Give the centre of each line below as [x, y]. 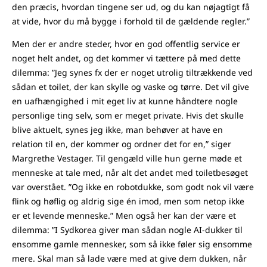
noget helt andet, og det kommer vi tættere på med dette [126, 58]
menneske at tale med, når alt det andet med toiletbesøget [130, 173]
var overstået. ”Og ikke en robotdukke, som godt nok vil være [133, 187]
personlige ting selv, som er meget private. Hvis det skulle [128, 116]
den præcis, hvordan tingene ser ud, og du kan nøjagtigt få [131, 7]
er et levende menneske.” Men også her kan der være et [124, 216]
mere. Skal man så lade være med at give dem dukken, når [129, 259]
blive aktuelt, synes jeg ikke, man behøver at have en [117, 130]
